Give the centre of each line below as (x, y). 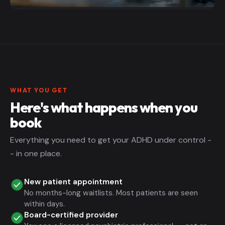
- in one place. (36, 154)
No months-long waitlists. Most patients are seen (111, 193)
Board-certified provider (71, 215)
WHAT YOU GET (39, 90)
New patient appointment (73, 182)
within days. (44, 204)
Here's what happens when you (104, 107)
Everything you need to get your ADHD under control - (111, 140)
